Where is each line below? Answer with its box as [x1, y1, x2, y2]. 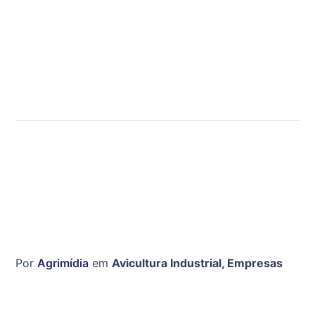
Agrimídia [37, 256, 89, 271]
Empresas [226, 256, 283, 271]
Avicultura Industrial [111, 256, 221, 271]
